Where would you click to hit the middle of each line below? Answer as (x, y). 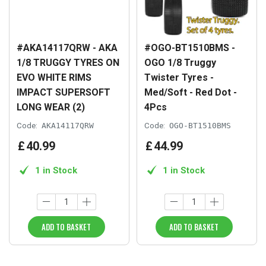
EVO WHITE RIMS (54, 77)
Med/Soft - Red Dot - (191, 92)
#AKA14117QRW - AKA (67, 47)
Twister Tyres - (179, 77)
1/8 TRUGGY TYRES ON (68, 62)
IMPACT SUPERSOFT (64, 92)
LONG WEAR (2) (51, 107)
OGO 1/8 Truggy (180, 62)
